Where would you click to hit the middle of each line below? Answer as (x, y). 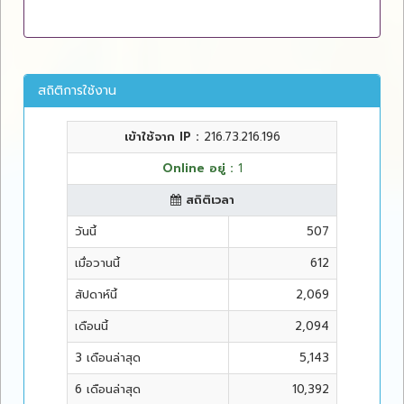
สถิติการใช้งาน (77, 91)
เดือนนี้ (92, 326)
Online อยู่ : (200, 169)
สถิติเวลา (207, 200)
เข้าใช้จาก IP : (164, 137)
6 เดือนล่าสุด (108, 390)
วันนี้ (86, 232)
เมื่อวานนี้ (97, 263)
